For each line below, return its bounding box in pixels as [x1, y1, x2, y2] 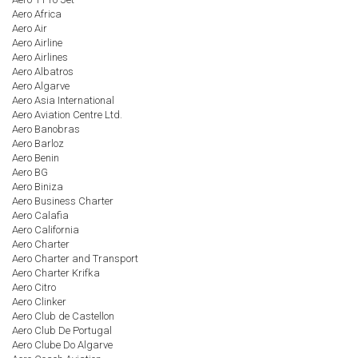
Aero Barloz [12, 137, 64, 149]
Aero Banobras [12, 123, 80, 135]
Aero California [12, 224, 79, 236]
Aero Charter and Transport [12, 253, 138, 265]
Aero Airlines [12, 51, 68, 63]
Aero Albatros [12, 66, 74, 78]
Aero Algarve [12, 80, 70, 92]
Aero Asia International [12, 94, 114, 106]
